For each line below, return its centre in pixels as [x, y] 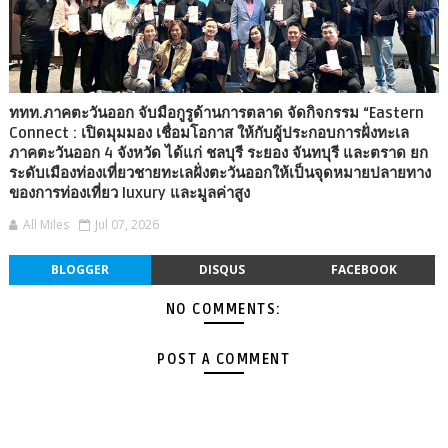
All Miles [45, 225]
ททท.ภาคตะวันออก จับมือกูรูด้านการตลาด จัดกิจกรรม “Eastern [216, 113]
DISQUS [221, 270]
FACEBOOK [363, 270]
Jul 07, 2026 [126, 225]
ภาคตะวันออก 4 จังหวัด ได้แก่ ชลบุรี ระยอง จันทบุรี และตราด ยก [218, 153]
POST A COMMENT [224, 360]
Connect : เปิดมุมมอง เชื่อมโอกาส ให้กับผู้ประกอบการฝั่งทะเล [208, 133]
